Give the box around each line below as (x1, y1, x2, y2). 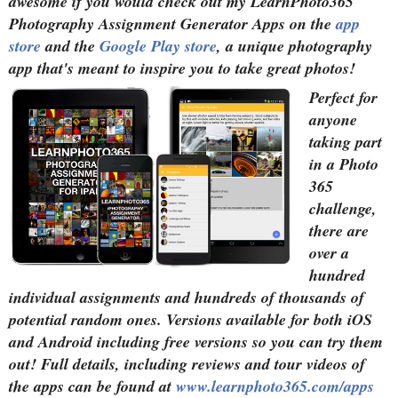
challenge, (309, 196, 377, 219)
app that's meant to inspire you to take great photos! (9, 56, 355, 79)
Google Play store (99, 34, 217, 57)
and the (45, 34, 99, 57)
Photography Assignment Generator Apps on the (9, 12, 336, 35)
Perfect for (309, 85, 378, 108)
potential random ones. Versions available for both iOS (9, 307, 372, 330)
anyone (309, 107, 357, 131)
